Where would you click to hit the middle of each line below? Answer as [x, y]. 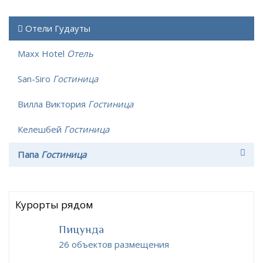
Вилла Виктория [53, 104]
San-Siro [35, 78]
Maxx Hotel [42, 53]
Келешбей [41, 129]
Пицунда [81, 229]
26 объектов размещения [114, 244]
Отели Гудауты [58, 28]
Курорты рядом [54, 204]
